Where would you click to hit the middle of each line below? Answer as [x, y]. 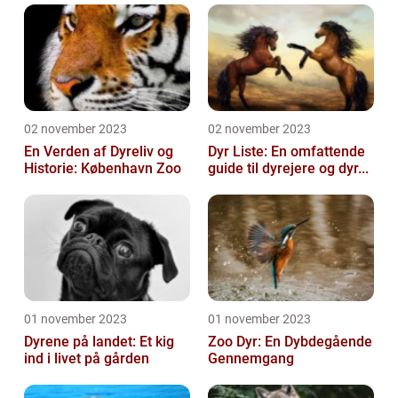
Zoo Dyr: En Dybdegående [290, 341]
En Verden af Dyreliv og [99, 151]
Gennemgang [251, 358]
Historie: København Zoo [103, 168]
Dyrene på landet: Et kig [99, 341]
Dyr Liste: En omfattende [287, 151]
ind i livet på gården [87, 358]
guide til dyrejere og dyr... [288, 168]
